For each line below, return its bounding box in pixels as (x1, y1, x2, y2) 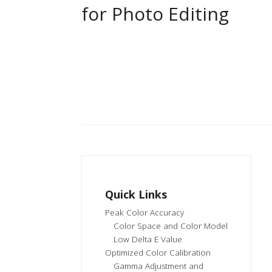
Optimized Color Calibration (105, 247, 211, 259)
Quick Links (105, 187, 168, 202)
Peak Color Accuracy (105, 207, 185, 219)
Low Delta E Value (114, 234, 183, 245)
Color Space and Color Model (114, 220, 228, 232)
